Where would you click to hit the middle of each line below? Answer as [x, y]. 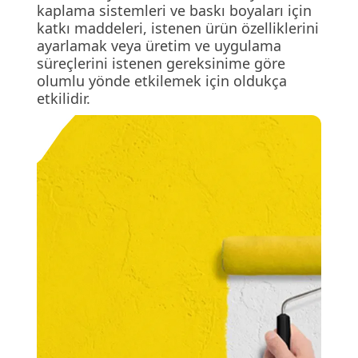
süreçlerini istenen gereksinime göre [161, 63]
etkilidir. [63, 98]
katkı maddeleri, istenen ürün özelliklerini [177, 28]
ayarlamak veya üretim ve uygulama [159, 46]
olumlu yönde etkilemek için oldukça [161, 81]
